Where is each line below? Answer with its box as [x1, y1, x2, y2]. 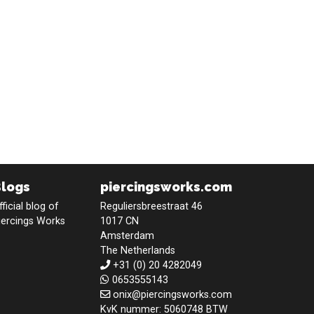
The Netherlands [100, 244, 176, 257]
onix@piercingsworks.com [113, 288, 233, 301]
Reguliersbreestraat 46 [100, 200, 203, 212]
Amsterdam [100, 229, 155, 242]
